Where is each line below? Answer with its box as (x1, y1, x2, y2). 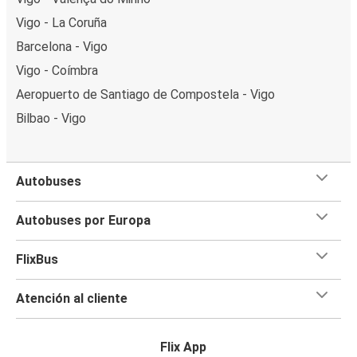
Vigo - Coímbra (16, 62, 98, 78)
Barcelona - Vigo (16, 38, 108, 54)
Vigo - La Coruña (16, 14, 107, 30)
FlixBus (16, 251, 58, 267)
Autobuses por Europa (16, 212, 151, 228)
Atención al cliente (16, 290, 127, 306)
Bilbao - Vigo (16, 110, 86, 126)
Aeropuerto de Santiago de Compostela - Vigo (16, 86, 275, 102)
